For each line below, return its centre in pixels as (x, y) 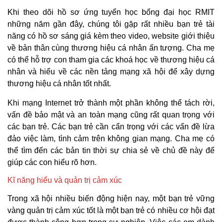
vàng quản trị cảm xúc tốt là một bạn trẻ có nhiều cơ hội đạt (111, 210)
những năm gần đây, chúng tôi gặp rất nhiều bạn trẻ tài (111, 24)
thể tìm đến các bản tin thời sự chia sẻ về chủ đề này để (111, 150)
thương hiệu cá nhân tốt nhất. (59, 84)
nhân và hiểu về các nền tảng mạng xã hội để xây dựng (111, 72)
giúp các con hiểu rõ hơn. (53, 162)
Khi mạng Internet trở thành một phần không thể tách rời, (111, 103)
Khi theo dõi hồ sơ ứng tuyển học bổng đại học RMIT (111, 12)
